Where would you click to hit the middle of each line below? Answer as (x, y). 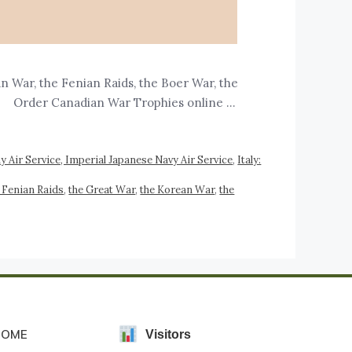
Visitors (169, 335)
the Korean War (178, 189)
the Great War (102, 189)
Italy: (249, 159)
